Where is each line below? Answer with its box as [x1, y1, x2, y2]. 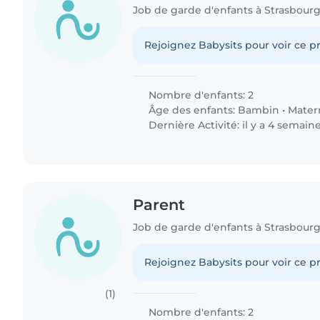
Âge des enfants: [146, 103, 239, 116]
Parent [133, 195, 186, 214]
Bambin [238, 103, 280, 116]
